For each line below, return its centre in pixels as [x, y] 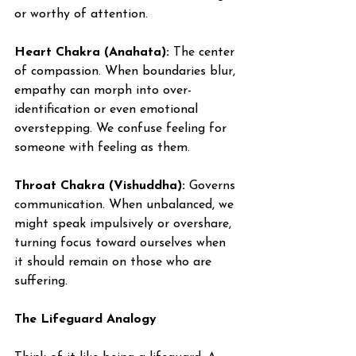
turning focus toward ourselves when [122, 243]
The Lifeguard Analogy [85, 319]
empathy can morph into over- [103, 91]
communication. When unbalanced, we [126, 205]
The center [204, 52]
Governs [212, 186]
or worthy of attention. [81, 14]
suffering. [41, 281]
